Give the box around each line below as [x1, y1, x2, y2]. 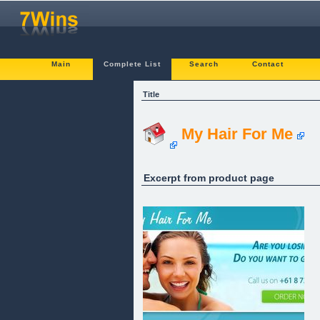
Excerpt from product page [143, 171, 274, 184]
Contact [252, 60, 284, 68]
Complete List [104, 60, 161, 68]
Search [189, 60, 219, 68]
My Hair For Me [181, 124, 294, 143]
